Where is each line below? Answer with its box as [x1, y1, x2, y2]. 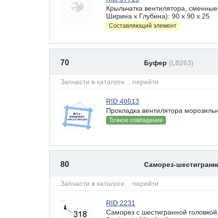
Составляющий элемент [109, 22, 177, 29]
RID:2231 [106, 199, 135, 207]
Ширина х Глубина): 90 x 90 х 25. [106, 12, 212, 20]
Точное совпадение [109, 117, 163, 124]
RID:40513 [106, 97, 139, 105]
